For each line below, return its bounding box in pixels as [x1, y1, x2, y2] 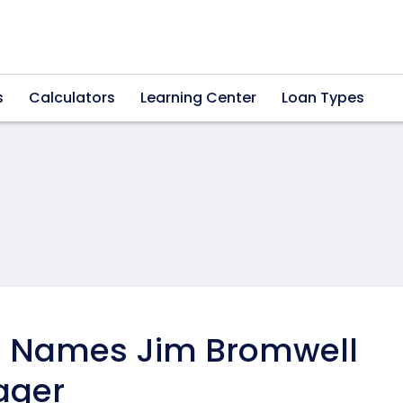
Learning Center [140, 86, 256, 108]
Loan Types [282, 86, 364, 108]
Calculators [29, 86, 115, 108]
